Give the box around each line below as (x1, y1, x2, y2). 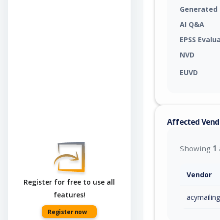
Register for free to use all (24, 177, 115, 187)
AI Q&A (180, 19, 204, 29)
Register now (48, 208, 87, 217)
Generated (180, 4, 218, 14)
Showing (180, 143, 213, 153)
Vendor (187, 169, 212, 179)
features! (53, 190, 85, 200)
